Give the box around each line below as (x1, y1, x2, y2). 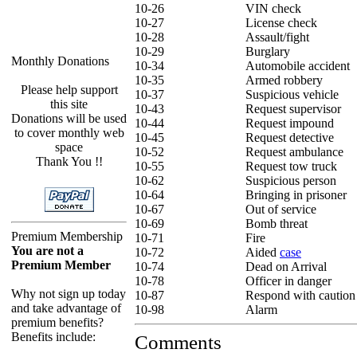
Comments (135, 331, 222, 353)
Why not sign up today (11, 287, 126, 300)
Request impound (245, 116, 334, 130)
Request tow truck (245, 159, 337, 173)
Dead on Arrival (245, 260, 327, 273)
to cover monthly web (14, 126, 124, 139)
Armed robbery (245, 73, 323, 87)
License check (245, 16, 317, 29)
